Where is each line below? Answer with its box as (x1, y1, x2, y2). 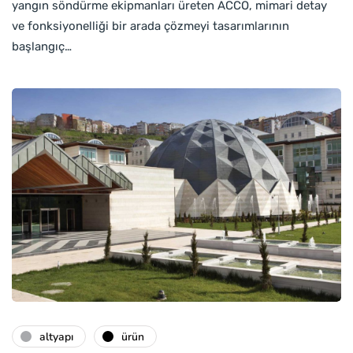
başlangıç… (12, 39, 72, 54)
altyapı (39, 329, 73, 344)
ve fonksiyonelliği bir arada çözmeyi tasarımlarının (12, 18, 289, 33)
